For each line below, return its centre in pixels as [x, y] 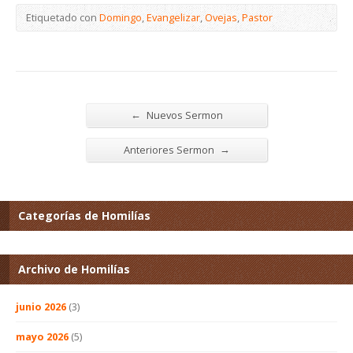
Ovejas [221, 17]
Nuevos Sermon [183, 115]
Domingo [121, 17]
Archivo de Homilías [74, 269]
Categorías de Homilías [84, 215]
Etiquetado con [63, 17]
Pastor [257, 17]
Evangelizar [173, 17]
